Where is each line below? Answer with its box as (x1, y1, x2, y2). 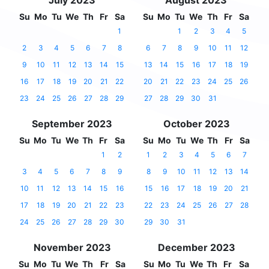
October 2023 (163, 118, 230, 130)
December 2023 (157, 241, 235, 254)
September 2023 (32, 118, 112, 130)
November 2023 (33, 241, 111, 254)
